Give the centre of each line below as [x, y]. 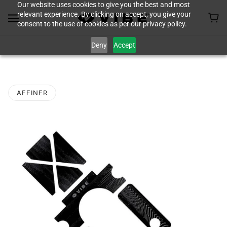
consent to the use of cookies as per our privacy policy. [102, 24]
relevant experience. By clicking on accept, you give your [104, 14]
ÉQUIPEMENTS [113, 52]
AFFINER [32, 93]
